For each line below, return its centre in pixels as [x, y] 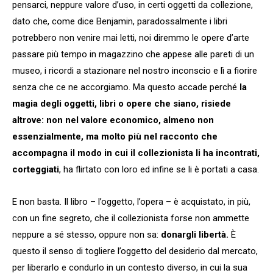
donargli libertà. [193, 234]
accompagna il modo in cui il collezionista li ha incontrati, [136, 153]
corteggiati [36, 169]
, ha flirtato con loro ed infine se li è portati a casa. [159, 169]
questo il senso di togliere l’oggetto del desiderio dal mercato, [135, 251]
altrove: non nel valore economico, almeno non [113, 120]
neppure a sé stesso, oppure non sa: [85, 234]
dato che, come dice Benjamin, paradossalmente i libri [120, 21]
